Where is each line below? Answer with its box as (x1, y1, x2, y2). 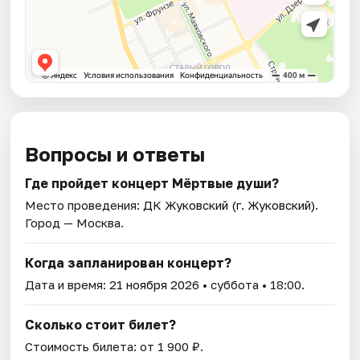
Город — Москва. (25, 215, 125, 231)
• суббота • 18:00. (199, 277, 305, 292)
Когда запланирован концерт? (25, 255, 232, 272)
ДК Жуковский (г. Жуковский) (143, 198, 316, 213)
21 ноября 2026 (109, 277, 200, 292)
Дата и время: (25, 277, 110, 292)
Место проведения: (25, 198, 144, 213)
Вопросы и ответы (25, 142, 206, 166)
